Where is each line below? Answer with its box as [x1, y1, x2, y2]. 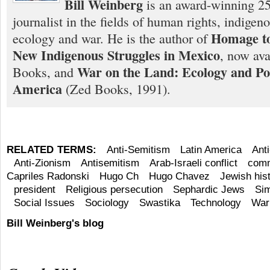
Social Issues [14, 196, 75, 209]
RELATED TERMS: [7, 143, 97, 155]
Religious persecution [66, 183, 163, 195]
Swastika [139, 196, 180, 209]
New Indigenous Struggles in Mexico [13, 45, 220, 65]
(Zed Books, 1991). [62, 80, 171, 98]
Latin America [180, 143, 242, 155]
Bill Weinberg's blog [7, 217, 104, 229]
